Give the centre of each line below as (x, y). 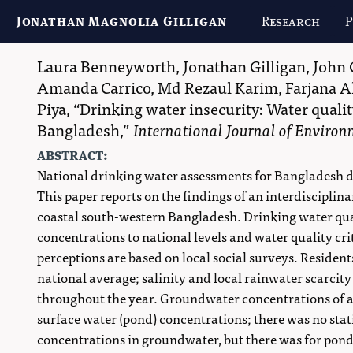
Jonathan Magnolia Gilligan (121, 22)
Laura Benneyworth (106, 65)
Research (291, 22)
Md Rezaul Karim (218, 87)
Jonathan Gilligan (244, 65)
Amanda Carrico (94, 87)
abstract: (72, 154)
